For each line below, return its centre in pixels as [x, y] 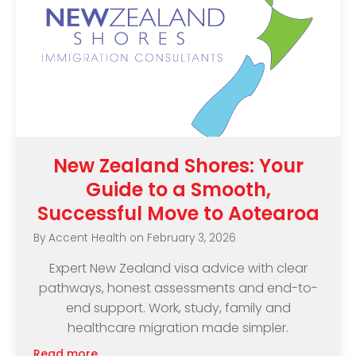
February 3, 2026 [192, 238]
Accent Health [88, 238]
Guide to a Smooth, [178, 190]
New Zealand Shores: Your [178, 166]
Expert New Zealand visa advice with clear [178, 269]
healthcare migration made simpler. [178, 328]
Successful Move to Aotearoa [178, 214]
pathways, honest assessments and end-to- [178, 288]
